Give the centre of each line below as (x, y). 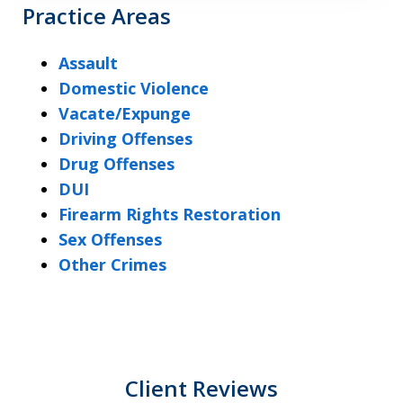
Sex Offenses (110, 239)
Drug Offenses (116, 164)
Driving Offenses (125, 139)
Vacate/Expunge (125, 113)
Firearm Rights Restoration (170, 214)
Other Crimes (112, 264)
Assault (88, 63)
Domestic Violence (134, 88)
